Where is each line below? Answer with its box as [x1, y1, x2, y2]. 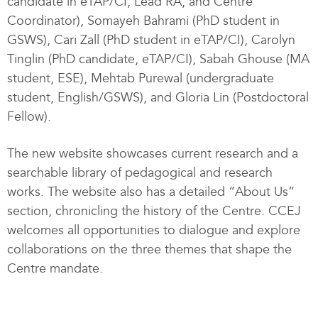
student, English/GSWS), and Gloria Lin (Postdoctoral [7, 89, 309, 106]
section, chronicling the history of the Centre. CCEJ [7, 202, 301, 219]
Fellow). [7, 108, 51, 125]
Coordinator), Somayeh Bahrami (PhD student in [7, 12, 280, 29]
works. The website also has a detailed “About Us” [7, 183, 295, 200]
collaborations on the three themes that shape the [7, 241, 292, 258]
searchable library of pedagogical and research [7, 164, 273, 181]
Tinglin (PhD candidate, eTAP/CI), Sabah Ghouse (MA [7, 50, 309, 67]
